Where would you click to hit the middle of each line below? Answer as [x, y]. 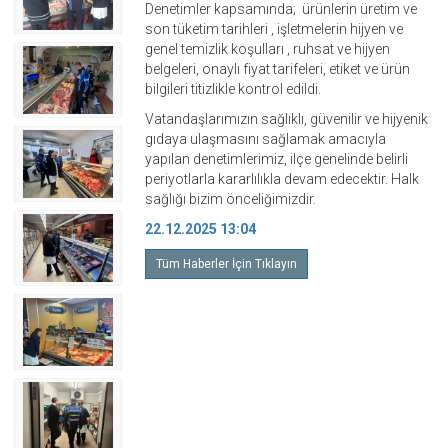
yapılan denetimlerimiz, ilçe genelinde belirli [276, 159]
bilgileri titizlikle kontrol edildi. [233, 89]
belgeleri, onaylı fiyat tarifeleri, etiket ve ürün [277, 69]
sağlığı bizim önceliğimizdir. [230, 199]
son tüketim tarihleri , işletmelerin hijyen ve [274, 29]
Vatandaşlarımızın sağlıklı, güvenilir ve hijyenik [286, 119]
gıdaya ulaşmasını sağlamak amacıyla [265, 139]
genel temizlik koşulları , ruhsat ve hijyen [267, 49]
